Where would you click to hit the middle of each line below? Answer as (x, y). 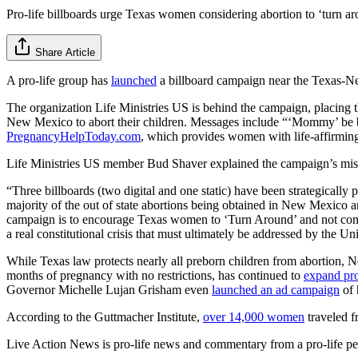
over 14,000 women (254, 316)
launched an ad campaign (276, 289)
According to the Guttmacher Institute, (105, 316)
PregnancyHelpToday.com (74, 136)
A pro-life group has (59, 80)
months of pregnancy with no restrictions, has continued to (155, 275)
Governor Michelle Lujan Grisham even (109, 289)
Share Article (65, 52)
